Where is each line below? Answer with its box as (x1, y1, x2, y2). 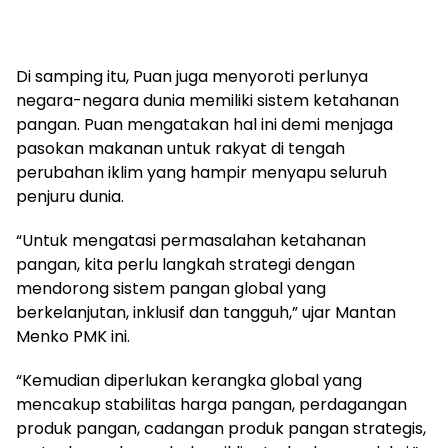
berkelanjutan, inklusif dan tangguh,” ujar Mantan (16, 301, 396, 325)
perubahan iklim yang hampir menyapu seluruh (16, 161, 387, 185)
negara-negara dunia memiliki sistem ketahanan (16, 89, 399, 113)
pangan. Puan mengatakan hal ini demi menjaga (16, 113, 393, 137)
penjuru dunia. (16, 185, 124, 209)
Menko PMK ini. (16, 325, 130, 349)
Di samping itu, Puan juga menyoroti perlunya (16, 65, 368, 89)
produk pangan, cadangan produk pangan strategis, (16, 417, 426, 441)
